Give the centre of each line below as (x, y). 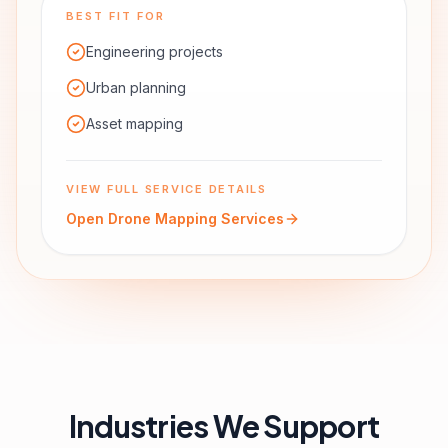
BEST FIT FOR (115, 16)
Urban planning (136, 87)
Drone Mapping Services (196, 218)
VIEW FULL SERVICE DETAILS (166, 189)
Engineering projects (154, 51)
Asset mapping (134, 123)
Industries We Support (224, 426)
